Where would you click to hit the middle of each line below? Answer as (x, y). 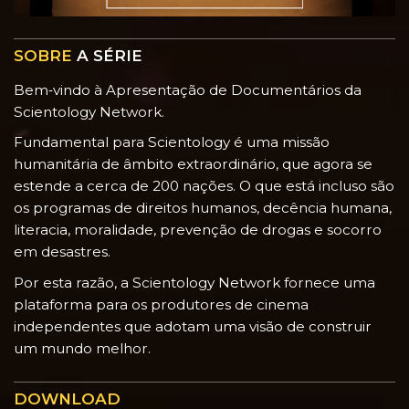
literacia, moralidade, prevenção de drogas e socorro (198, 230)
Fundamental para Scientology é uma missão (172, 142)
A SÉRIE (107, 55)
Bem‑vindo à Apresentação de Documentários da (188, 89)
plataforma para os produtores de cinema (161, 304)
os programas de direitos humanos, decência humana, (203, 208)
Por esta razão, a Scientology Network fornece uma (194, 282)
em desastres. (62, 252)
